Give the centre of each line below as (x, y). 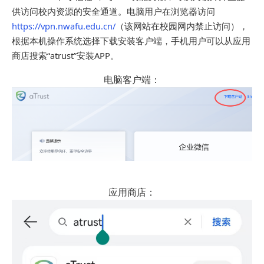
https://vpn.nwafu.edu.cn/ (64, 26)
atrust (62, 55)
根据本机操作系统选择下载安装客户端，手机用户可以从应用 (131, 40)
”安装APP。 (96, 55)
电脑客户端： (132, 79)
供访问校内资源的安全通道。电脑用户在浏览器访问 (113, 11)
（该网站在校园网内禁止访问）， (182, 26)
